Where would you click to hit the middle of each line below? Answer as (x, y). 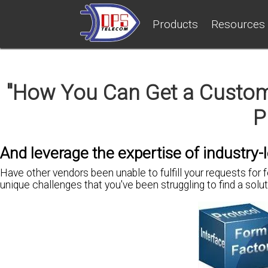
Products (176, 24)
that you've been (121, 185)
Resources (238, 24)
